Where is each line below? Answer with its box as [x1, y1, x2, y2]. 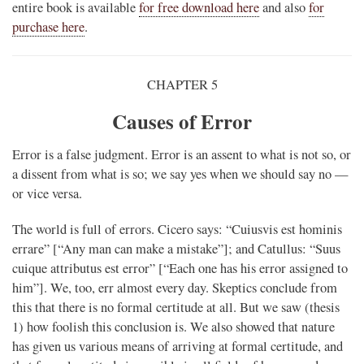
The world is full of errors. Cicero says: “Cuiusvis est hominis [12, 220, 342, 239]
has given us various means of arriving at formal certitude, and [12, 337, 343, 356]
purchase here [12, 17, 84, 36]
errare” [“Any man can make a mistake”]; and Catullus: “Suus [12, 240, 340, 258]
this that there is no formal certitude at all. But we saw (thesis [12, 298, 340, 317]
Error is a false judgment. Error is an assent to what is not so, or [12, 145, 351, 164]
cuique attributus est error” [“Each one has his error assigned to [12, 259, 348, 278]
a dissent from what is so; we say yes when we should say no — [12, 165, 349, 184]
